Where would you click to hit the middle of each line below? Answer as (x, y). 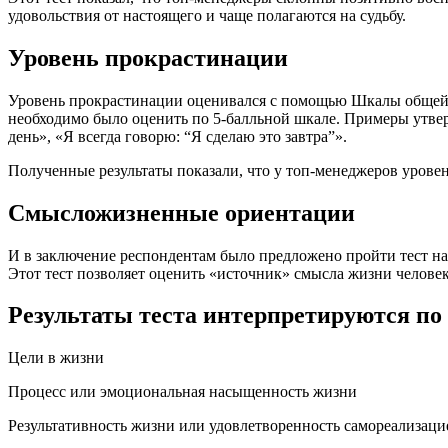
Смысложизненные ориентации (181, 212)
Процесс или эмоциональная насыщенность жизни (182, 392)
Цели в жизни (56, 358)
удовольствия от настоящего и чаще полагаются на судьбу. (207, 15)
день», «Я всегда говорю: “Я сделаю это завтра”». (177, 136)
